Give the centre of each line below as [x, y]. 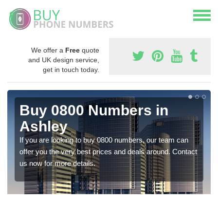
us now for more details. [57, 163]
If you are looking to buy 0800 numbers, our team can [104, 140]
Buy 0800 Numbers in [94, 110]
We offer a [48, 50]
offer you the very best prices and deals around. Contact [108, 151]
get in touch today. [71, 69]
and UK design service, [64, 60]
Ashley [44, 126]
